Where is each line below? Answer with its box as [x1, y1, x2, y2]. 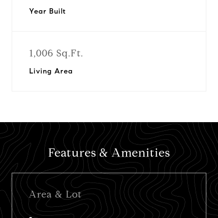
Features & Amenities [48, 145, 170, 160]
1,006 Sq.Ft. [29, 47, 83, 59]
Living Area [29, 67, 73, 75]
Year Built [29, 7, 66, 16]
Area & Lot [29, 188, 82, 200]
